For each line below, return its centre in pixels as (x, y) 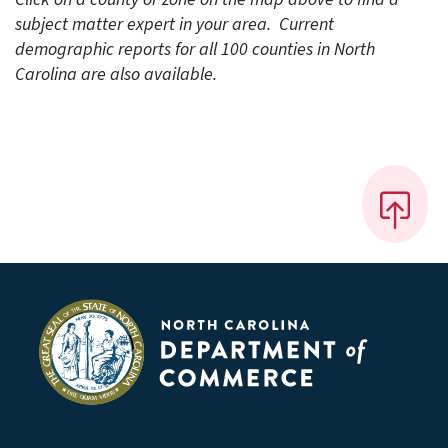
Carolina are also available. (115, 75)
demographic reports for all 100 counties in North (194, 50)
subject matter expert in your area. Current (174, 25)
